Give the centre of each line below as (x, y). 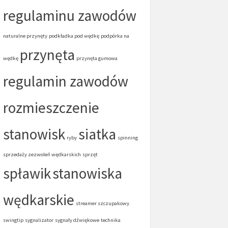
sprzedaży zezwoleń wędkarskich (42, 154)
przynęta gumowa (97, 58)
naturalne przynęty (25, 36)
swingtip (13, 220)
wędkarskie (39, 200)
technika (111, 220)
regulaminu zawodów (70, 16)
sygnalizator (39, 220)
